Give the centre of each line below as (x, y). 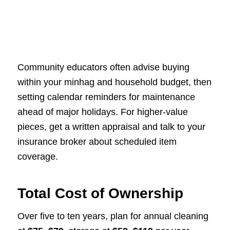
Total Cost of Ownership (100, 193)
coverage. (37, 156)
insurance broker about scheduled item (97, 141)
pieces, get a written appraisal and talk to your (111, 127)
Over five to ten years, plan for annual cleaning (113, 216)
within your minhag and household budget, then (114, 82)
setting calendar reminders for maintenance (106, 97)
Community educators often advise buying (103, 67)
